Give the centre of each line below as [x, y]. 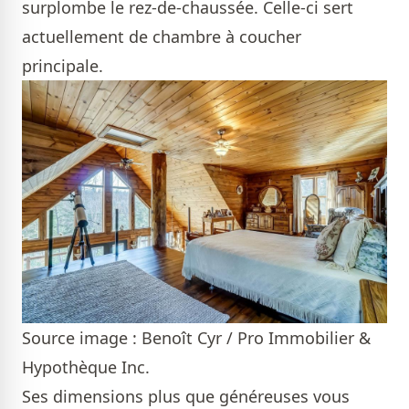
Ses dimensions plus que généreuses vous [186, 396]
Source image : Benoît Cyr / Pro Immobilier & [196, 337]
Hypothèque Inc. [86, 367]
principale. [65, 65]
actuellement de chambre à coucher [162, 36]
